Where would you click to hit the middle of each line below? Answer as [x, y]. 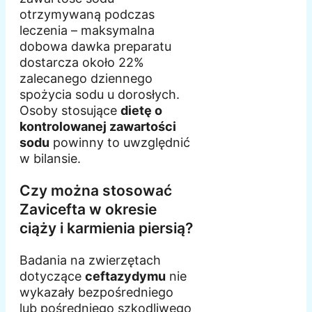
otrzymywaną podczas [87, 15]
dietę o [141, 111]
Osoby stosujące [70, 111]
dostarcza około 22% [82, 63]
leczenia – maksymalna [87, 31]
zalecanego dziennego [86, 79]
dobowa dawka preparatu [95, 47]
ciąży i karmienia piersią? [106, 228]
